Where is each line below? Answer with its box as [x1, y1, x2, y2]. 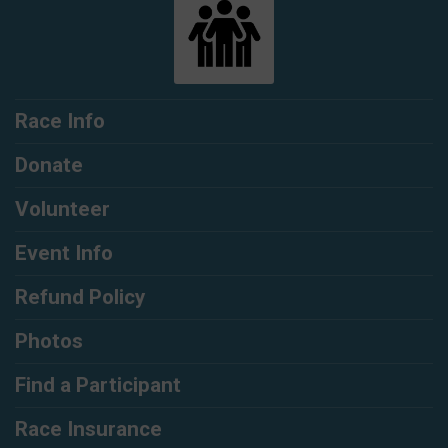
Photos [15, 329, 83, 354]
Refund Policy [15, 285, 145, 310]
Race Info [15, 109, 105, 134]
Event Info [15, 241, 113, 266]
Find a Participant [15, 373, 181, 398]
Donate [15, 153, 83, 178]
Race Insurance [15, 417, 162, 442]
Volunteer [15, 197, 110, 222]
